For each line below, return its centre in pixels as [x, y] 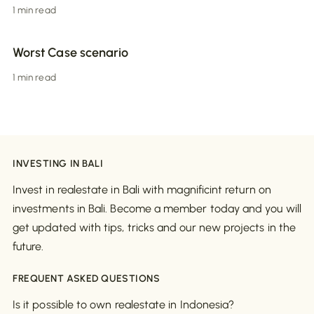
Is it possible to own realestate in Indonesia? [124, 305]
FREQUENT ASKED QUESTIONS [87, 279]
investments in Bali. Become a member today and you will [157, 209]
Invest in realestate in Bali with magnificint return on [142, 190]
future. [28, 247]
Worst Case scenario [71, 53]
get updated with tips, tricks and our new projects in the [154, 228]
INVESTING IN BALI [58, 164]
